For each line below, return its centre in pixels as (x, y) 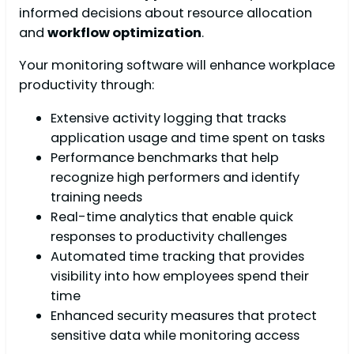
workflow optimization (124, 33)
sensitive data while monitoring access (175, 335)
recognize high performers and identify (175, 177)
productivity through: (87, 85)
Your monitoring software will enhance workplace (177, 66)
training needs (96, 197)
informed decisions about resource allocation (166, 13)
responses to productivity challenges (169, 236)
